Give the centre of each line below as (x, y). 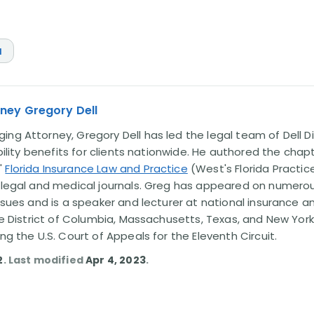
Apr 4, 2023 (116, 260)
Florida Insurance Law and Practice (96, 169)
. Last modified (45, 260)
